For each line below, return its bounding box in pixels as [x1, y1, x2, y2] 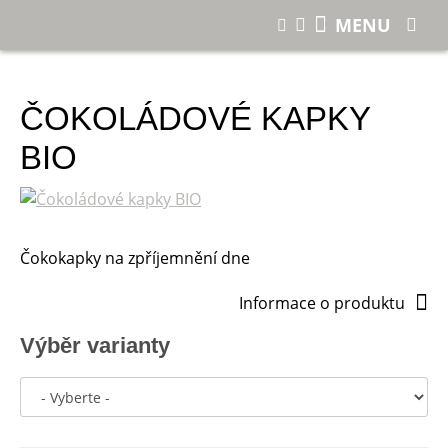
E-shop [80, 8, 126, 28]
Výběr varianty [20, 333, 170, 358]
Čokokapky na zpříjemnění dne [20, 247, 250, 269]
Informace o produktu [239, 291, 405, 314]
